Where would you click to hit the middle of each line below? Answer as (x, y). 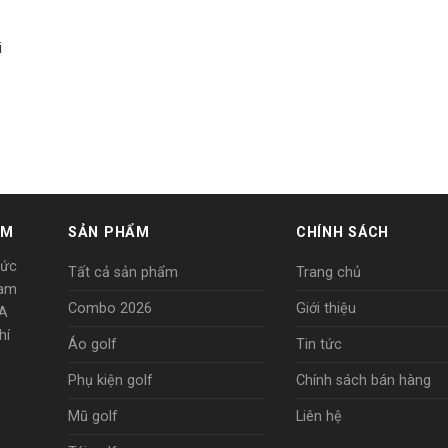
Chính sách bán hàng (363, 381)
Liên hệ (319, 417)
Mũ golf (93, 417)
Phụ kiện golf (110, 381)
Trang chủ (328, 273)
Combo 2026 (110, 309)
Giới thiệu (326, 309)
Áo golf (92, 345)
